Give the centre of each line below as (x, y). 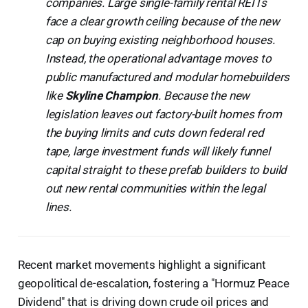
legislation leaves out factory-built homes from (163, 114)
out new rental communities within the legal (155, 188)
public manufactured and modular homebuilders (167, 77)
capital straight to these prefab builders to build (166, 169)
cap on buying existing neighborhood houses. (160, 40)
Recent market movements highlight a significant (142, 264)
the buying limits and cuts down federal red (154, 132)
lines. (58, 207)
